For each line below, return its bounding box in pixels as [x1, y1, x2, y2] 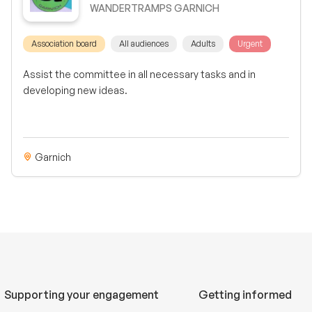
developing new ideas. [23, 84, 127, 96]
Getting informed [198, 288, 292, 302]
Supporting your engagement [4, 288, 159, 302]
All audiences [119, 38, 169, 49]
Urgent [237, 38, 263, 49]
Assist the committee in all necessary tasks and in [23, 68, 256, 80]
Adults [191, 38, 215, 49]
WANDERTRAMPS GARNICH [90, 1, 219, 14]
